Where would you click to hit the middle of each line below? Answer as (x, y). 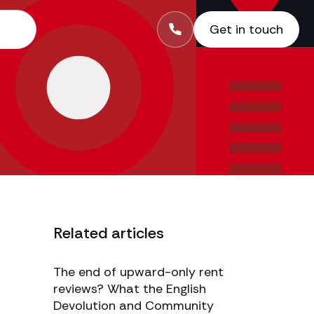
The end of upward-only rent (138, 272)
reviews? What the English (130, 289)
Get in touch (246, 29)
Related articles (109, 233)
